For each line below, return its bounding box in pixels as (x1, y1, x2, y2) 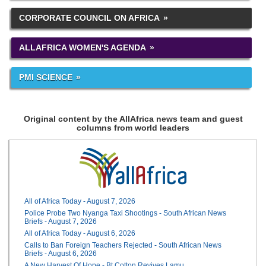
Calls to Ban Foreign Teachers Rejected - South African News (24, 240, 222, 249)
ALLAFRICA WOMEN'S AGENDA (19, 42, 146, 52)
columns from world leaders (77, 122, 189, 132)
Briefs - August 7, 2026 (24, 217, 97, 226)
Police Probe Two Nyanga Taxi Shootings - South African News (24, 208, 227, 217)
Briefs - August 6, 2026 (24, 249, 97, 258)
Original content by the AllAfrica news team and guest (23, 113, 243, 123)
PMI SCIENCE (19, 72, 72, 82)
